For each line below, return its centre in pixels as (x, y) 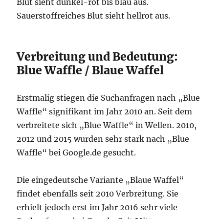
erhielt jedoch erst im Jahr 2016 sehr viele (97, 207)
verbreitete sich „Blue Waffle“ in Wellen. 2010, (107, 125)
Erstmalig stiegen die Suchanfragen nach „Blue (109, 98)
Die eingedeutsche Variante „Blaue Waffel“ (100, 180)
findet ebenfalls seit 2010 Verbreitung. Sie (98, 194)
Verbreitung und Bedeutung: (98, 56)
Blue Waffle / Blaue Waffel (90, 70)
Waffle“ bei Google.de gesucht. (77, 153)
